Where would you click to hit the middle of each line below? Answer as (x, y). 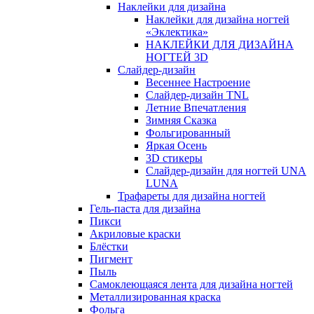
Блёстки (109, 247)
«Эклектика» (177, 32)
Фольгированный (188, 133)
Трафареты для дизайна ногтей (192, 196)
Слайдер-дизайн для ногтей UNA (226, 171)
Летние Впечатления (196, 108)
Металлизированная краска (155, 297)
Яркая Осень (176, 146)
